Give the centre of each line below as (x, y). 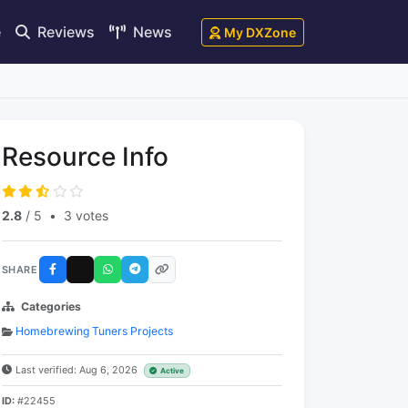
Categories (51, 306)
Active (173, 371)
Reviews (64, 31)
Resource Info (85, 157)
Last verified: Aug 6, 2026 (78, 370)
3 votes (86, 215)
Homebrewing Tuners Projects (94, 331)
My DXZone (260, 32)
